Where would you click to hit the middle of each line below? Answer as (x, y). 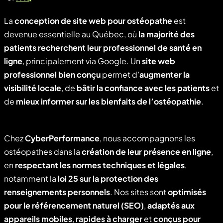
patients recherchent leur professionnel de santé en (103, 48)
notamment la (31, 179)
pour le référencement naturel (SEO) (74, 206)
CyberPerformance (62, 138)
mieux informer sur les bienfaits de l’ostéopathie (109, 102)
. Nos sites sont (139, 192)
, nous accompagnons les (147, 138)
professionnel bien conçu (52, 75)
